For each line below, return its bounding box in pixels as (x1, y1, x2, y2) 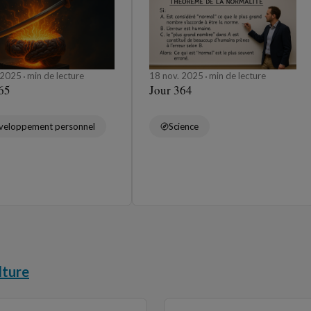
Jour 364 (149, 82, 192, 99)
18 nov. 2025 (149, 70, 205, 82)
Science (169, 121, 199, 133)
